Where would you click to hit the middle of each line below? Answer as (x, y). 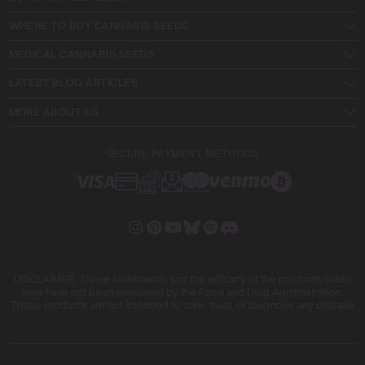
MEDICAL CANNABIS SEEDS (81, 55)
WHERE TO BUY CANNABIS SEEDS (99, 25)
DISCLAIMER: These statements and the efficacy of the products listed (182, 279)
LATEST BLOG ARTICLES (73, 83)
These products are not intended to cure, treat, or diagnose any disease (182, 305)
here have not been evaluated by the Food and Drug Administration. (182, 292)
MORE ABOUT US (54, 112)
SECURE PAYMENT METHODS (182, 154)
